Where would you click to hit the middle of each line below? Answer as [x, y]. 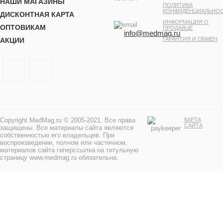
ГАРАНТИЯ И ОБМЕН [190, 39]
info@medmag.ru [152, 33]
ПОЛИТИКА [178, 5]
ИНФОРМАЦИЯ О [186, 22]
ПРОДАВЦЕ [178, 28]
